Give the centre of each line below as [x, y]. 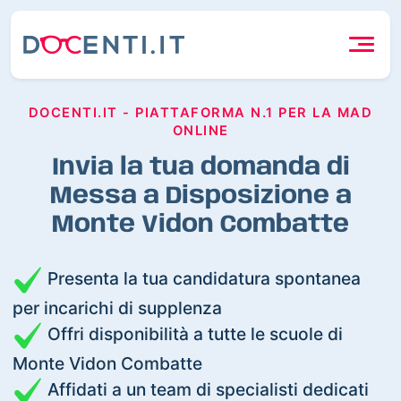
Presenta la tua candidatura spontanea [202, 278]
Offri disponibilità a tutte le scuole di [193, 333]
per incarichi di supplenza [118, 307]
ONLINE [200, 130]
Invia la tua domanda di [200, 167]
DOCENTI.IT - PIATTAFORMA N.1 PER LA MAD [200, 112]
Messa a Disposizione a [200, 196]
